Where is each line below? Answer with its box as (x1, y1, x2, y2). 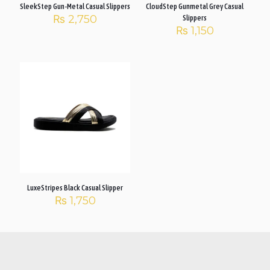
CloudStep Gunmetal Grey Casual (146, 2, 244, 11)
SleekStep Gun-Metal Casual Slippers (20, 2, 131, 11)
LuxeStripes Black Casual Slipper (27, 183, 124, 192)
